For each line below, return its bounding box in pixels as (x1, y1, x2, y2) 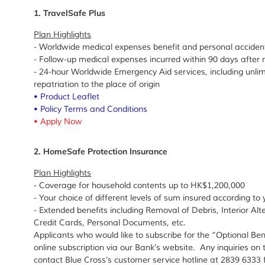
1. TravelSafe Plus (34, 8, 106, 19)
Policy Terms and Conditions (40, 104, 148, 115)
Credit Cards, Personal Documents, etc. (34, 218, 186, 228)
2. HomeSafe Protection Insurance (34, 146, 168, 157)
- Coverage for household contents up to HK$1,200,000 (34, 180, 245, 191)
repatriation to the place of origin (34, 79, 160, 90)
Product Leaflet (40, 92, 100, 102)
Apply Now (40, 117, 83, 127)
